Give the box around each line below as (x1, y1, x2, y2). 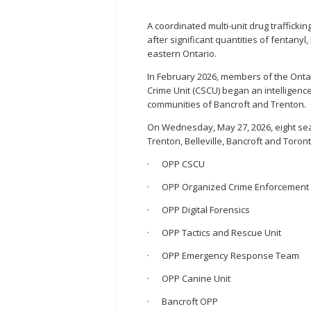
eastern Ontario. (147, 47, 217, 60)
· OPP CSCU (147, 158, 205, 171)
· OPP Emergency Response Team (147, 249, 299, 262)
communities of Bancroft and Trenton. (147, 98, 306, 111)
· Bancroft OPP (147, 295, 218, 308)
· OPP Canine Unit (147, 272, 230, 285)
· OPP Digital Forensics (147, 203, 250, 217)
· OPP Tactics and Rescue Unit (147, 226, 281, 239)
